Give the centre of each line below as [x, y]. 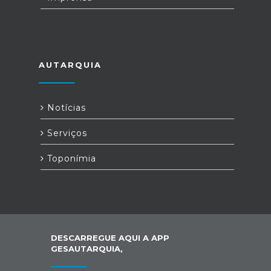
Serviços [66, 133]
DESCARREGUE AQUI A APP [110, 238]
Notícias [65, 108]
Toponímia [70, 158]
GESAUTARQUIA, [87, 249]
